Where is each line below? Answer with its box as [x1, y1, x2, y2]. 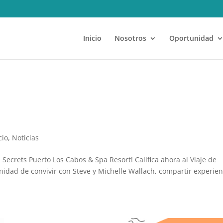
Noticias [12, 133, 39, 142]
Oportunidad [169, 33, 214, 43]
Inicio [83, 33, 102, 43]
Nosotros [114, 33, 146, 43]
